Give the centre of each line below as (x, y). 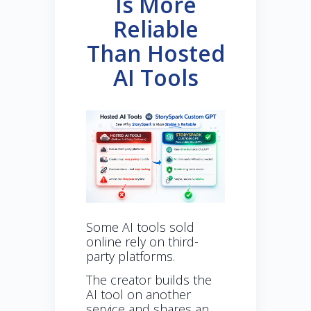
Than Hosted (155, 53)
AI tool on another (138, 295)
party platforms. (131, 257)
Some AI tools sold (140, 227)
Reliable (155, 29)
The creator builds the (149, 280)
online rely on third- (142, 242)
